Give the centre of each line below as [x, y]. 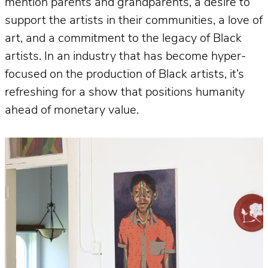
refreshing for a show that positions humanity [125, 92]
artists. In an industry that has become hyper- [125, 57]
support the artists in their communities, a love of [134, 21]
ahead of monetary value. [73, 110]
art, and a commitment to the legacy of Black [123, 39]
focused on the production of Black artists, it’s [124, 74]
